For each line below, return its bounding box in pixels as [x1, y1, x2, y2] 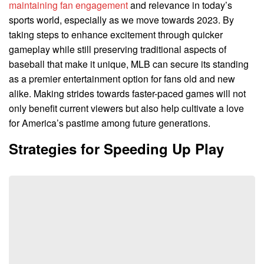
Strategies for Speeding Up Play [9, 138, 224, 159]
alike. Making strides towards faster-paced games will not [9, 87, 246, 101]
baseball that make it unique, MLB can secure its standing [9, 57, 249, 71]
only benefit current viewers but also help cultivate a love [9, 101, 244, 115]
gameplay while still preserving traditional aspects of [9, 42, 226, 57]
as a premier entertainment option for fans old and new [9, 72, 235, 86]
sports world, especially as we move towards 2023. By [9, 13, 234, 27]
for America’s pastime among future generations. [9, 116, 210, 130]
